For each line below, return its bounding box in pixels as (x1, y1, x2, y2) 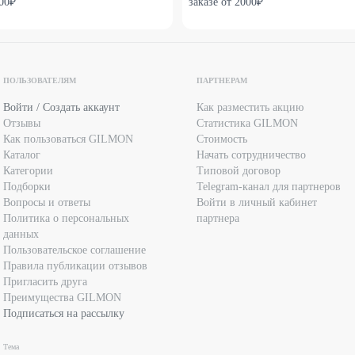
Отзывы (3, 117, 40, 129)
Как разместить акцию (197, 101, 303, 113)
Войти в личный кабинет (197, 197, 317, 208)
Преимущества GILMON (3, 292, 121, 303)
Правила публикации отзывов (3, 260, 147, 272)
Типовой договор (197, 165, 281, 177)
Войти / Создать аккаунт (3, 101, 120, 113)
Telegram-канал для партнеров (197, 181, 341, 193)
